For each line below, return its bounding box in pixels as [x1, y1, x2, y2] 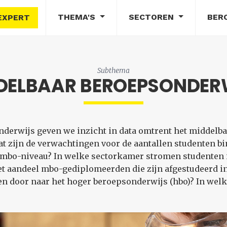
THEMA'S [58, 12, 98, 22]
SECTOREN [128, 12, 176, 22]
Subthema [97, 66, 130, 75]
